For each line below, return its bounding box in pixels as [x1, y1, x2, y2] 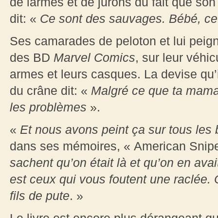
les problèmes [10, 100, 87, 114]
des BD [10, 51, 54, 65]
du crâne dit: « [10, 84, 91, 98]
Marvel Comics [54, 51, 135, 65]
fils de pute [10, 189, 70, 203]
